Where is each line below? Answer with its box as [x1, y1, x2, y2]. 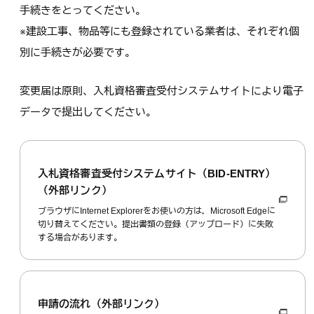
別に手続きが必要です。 [20, 46, 135, 58]
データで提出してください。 [20, 105, 156, 118]
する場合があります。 [37, 233, 122, 243]
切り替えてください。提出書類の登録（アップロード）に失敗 [37, 219, 273, 230]
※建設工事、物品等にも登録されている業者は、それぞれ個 [20, 25, 299, 37]
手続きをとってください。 [20, 4, 146, 16]
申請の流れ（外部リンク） [37, 297, 165, 310]
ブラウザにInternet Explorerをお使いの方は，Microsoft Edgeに [37, 206, 275, 217]
